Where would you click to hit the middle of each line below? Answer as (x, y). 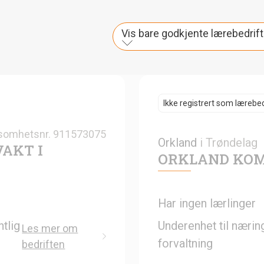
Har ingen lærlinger (207, 203)
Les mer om (50, 228)
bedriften (44, 244)
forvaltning (185, 243)
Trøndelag (232, 142)
